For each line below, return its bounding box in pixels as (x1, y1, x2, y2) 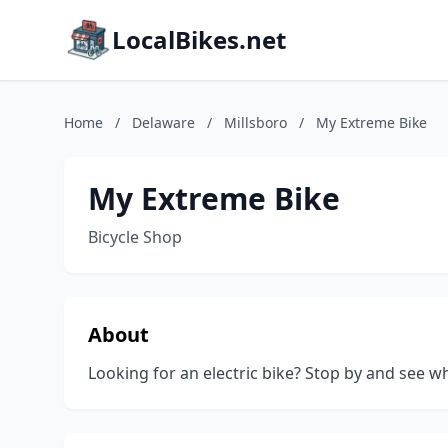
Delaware (132, 113, 195, 132)
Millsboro (224, 113, 287, 132)
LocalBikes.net (112, 23, 286, 56)
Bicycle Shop (88, 226, 182, 248)
